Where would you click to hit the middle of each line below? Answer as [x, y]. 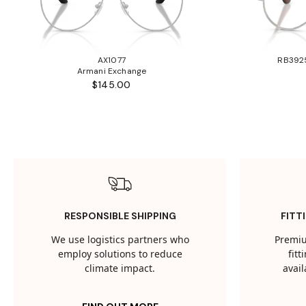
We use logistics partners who [120, 240]
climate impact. [120, 269]
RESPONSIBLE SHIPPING [120, 216]
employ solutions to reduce [120, 255]
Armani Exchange [112, 71]
